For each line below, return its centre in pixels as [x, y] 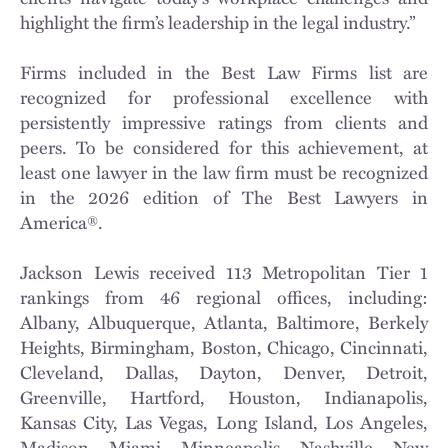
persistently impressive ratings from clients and [224, 121]
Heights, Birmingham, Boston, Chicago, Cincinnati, [224, 346]
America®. [61, 221]
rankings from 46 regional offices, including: [224, 296]
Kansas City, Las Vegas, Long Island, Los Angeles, [224, 421]
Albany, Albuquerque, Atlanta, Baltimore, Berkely [224, 321]
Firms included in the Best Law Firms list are [224, 71]
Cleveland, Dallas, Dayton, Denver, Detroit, [224, 371]
